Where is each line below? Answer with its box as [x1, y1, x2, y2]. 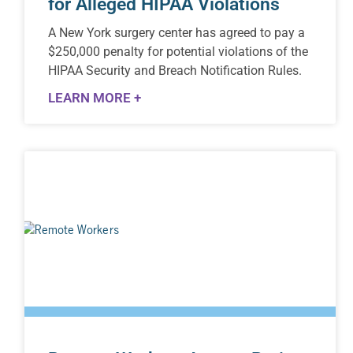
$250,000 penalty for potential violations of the [48, 44, 309, 60]
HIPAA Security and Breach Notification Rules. [48, 63, 303, 79]
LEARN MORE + [48, 90, 142, 106]
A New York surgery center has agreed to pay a [48, 25, 306, 41]
